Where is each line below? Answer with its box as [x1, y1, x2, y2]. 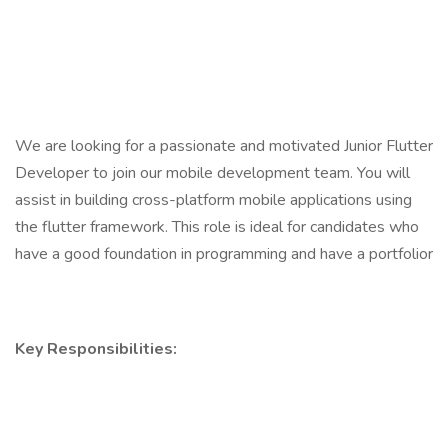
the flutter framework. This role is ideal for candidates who [15, 216, 419, 238]
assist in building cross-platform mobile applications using [15, 189, 412, 211]
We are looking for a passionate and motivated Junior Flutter [15, 135, 433, 157]
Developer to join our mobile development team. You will [15, 162, 410, 184]
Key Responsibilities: [15, 338, 181, 360]
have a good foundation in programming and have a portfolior [15, 243, 433, 265]
